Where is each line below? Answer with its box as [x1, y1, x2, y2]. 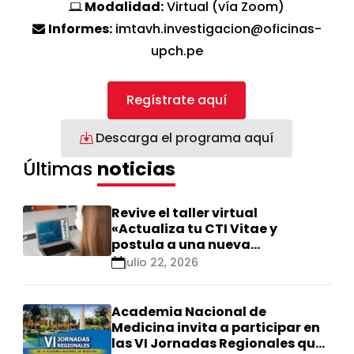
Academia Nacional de [111, 303, 267, 322]
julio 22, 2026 [124, 254, 199, 271]
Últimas [23, 156, 98, 183]
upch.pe [150, 42, 203, 61]
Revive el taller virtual [111, 204, 258, 223]
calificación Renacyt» [111, 251, 260, 270]
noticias [97, 156, 176, 183]
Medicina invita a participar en [111, 318, 321, 337]
